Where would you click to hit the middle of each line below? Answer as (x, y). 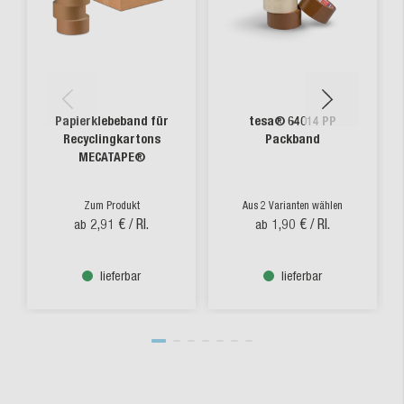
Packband (293, 139)
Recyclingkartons (111, 139)
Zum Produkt (111, 205)
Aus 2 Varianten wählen (293, 205)
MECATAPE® (111, 157)
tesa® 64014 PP (293, 121)
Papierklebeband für (111, 121)
